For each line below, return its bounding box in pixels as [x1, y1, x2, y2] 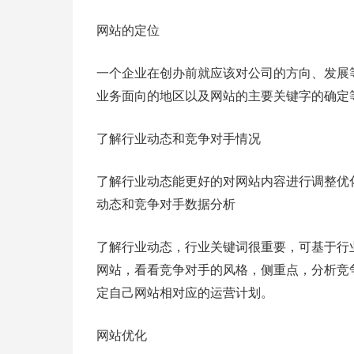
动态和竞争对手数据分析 [96, 198, 235, 211]
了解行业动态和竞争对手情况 [96, 132, 261, 145]
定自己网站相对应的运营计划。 [96, 286, 273, 299]
